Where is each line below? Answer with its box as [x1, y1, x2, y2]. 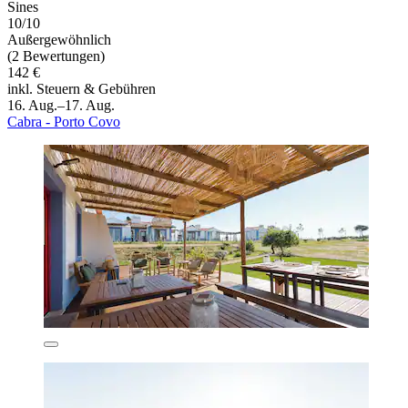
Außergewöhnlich [7, 31, 111, 47]
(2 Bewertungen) [7, 47, 105, 64]
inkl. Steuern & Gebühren [7, 80, 156, 97]
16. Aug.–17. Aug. [7, 97, 115, 113]
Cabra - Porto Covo [7, 113, 120, 129]
